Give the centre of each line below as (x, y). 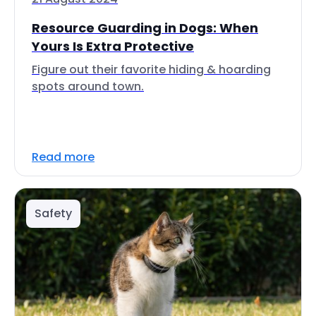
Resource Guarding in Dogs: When (145, 28)
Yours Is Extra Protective (113, 46)
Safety (53, 213)
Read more (63, 157)
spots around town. (88, 86)
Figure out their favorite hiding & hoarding (151, 69)
